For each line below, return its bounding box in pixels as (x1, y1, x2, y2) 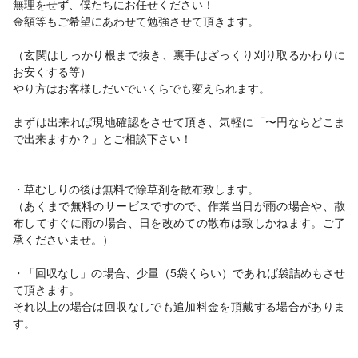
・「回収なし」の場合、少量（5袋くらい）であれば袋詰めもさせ (13, 265, 345, 280)
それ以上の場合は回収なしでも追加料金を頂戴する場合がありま (13, 298, 345, 314)
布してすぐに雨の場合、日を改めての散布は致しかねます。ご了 (13, 214, 345, 230)
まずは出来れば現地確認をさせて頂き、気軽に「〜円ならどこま (13, 113, 345, 129)
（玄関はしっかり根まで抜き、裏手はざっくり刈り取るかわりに (13, 46, 345, 62)
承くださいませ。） (13, 231, 113, 247)
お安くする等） (13, 63, 91, 79)
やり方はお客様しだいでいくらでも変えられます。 (13, 80, 270, 96)
